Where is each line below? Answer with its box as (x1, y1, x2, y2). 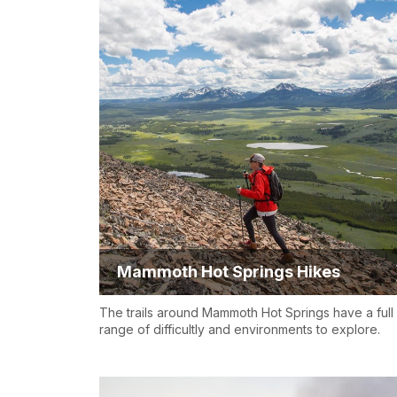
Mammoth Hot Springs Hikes (117, 262, 340, 282)
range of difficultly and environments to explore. (99, 322, 380, 338)
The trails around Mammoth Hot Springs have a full (99, 305, 393, 321)
